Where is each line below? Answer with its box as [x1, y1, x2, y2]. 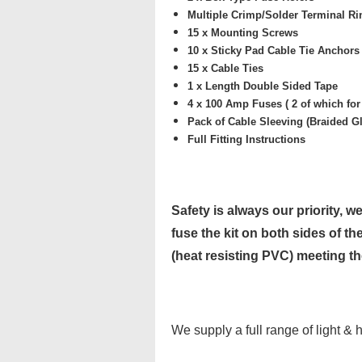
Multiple [187, 9, 231, 21]
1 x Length [187, 80, 240, 92]
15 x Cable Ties [187, 62, 263, 74]
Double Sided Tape [240, 80, 338, 92]
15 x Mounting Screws [187, 27, 298, 39]
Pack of [187, 116, 228, 128]
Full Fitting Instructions [187, 133, 305, 145]
